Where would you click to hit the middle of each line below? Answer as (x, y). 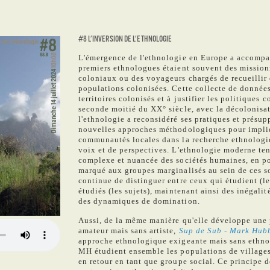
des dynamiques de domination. (139, 201)
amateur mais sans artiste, (128, 231)
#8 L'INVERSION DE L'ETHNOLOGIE (125, 39)
